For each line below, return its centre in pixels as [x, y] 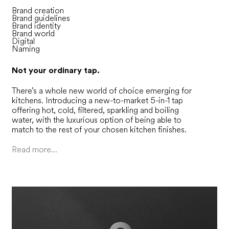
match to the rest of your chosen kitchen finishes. [99, 130]
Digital [23, 41]
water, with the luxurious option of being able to [96, 120]
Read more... [34, 150]
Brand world [33, 33]
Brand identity [36, 26]
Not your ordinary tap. [55, 71]
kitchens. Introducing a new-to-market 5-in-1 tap [97, 101]
